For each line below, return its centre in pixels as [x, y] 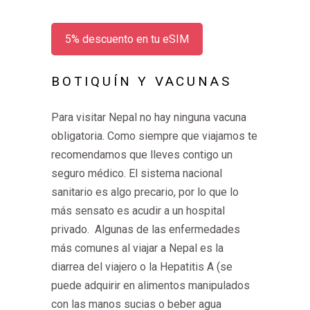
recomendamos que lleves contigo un [142, 154]
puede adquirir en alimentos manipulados [151, 285]
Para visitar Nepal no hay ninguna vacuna [149, 117]
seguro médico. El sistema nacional [137, 173]
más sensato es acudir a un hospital [138, 210]
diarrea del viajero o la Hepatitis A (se [142, 266]
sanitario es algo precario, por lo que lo [145, 192]
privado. [72, 229]
